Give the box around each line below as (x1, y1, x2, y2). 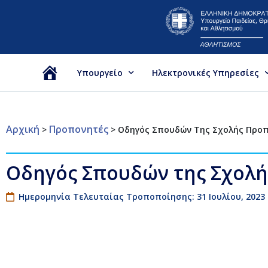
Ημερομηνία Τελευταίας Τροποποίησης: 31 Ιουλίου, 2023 (19, 191, 265, 203)
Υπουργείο (77, 66, 123, 78)
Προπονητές (49, 122, 108, 136)
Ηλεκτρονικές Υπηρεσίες (152, 66, 259, 78)
